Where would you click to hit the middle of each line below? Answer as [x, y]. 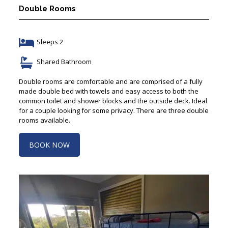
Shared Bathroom [64, 58]
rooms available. [44, 117]
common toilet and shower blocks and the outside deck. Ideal [113, 97]
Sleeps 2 [50, 38]
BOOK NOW [49, 141]
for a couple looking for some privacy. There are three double [113, 107]
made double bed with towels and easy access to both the [108, 88]
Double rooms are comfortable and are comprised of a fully [110, 78]
